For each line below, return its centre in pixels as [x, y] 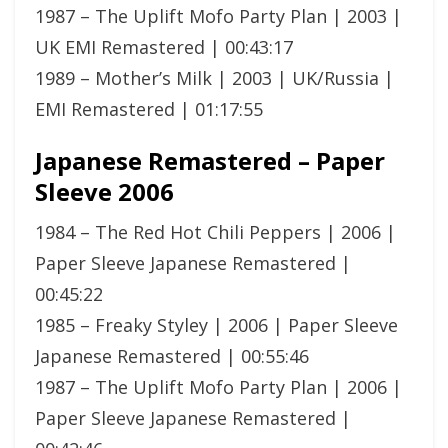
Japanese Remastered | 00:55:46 [172, 355]
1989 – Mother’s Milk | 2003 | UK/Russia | [214, 77]
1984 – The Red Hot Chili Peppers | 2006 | [215, 231]
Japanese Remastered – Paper [210, 160]
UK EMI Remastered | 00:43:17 [164, 46]
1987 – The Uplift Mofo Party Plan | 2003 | [218, 15]
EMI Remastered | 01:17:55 [149, 108]
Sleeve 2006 [104, 191]
